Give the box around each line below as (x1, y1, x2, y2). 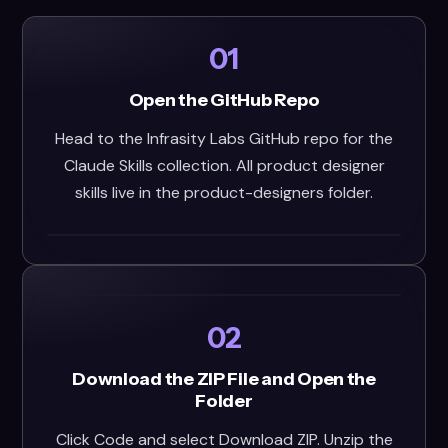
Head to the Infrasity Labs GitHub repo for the (55, 128, 393, 149)
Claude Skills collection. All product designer (63, 155, 385, 176)
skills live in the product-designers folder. (75, 182, 373, 203)
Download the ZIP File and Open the (72, 368, 376, 390)
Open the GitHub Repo (128, 89, 320, 111)
